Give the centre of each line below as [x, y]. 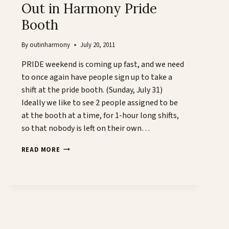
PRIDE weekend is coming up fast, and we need [102, 64]
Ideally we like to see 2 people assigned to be [99, 102]
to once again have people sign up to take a [97, 77]
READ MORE [41, 150]
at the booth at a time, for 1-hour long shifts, [100, 115]
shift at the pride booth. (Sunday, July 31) [92, 90]
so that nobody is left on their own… [85, 128]
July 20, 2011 [97, 45]
